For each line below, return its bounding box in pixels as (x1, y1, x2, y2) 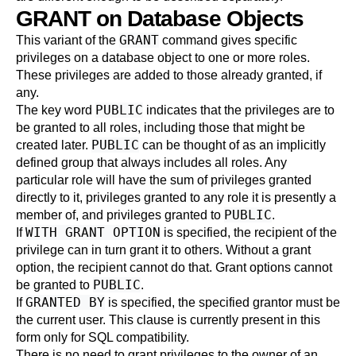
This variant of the (16, 33, 119, 47)
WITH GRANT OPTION (25, 225, 161, 240)
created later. (16, 138, 91, 152)
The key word (16, 103, 95, 117)
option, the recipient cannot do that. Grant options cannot (16, 261, 332, 274)
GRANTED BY (25, 295, 105, 310)
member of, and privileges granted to (16, 208, 224, 222)
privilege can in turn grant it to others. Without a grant (16, 243, 311, 257)
